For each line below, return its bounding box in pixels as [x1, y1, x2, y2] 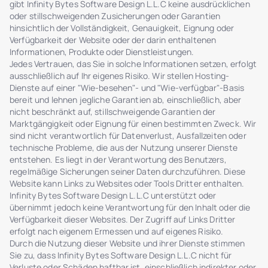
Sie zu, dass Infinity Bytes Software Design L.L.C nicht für [10, 249, 232, 261]
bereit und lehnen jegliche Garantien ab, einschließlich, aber [10, 93, 242, 105]
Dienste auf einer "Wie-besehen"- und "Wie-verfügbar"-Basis [10, 81, 245, 93]
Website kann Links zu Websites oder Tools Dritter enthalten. [10, 177, 245, 189]
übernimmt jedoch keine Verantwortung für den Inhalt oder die [10, 201, 251, 213]
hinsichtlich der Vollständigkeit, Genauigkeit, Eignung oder [10, 22, 234, 33]
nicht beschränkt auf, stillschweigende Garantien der [10, 105, 216, 117]
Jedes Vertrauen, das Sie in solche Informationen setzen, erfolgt [10, 57, 257, 69]
